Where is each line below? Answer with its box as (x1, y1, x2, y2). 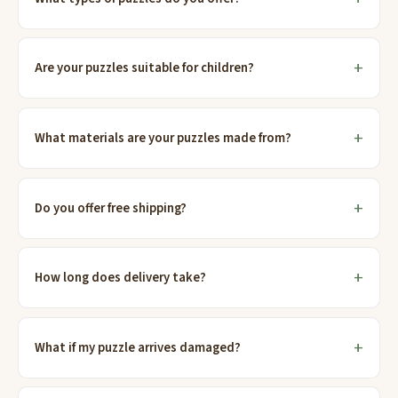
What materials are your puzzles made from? (35, 128, 292, 147)
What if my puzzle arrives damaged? (35, 338, 242, 357)
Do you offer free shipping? (35, 198, 187, 218)
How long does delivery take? (35, 268, 207, 288)
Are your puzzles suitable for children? (35, 59, 255, 78)
